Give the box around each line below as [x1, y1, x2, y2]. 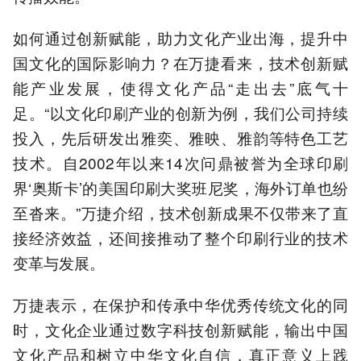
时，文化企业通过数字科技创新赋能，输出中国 [13, 318, 348, 341]
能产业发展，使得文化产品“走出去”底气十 [13, 77, 348, 99]
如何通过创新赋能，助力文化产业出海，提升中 [13, 27, 348, 49]
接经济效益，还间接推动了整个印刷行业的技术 [13, 226, 348, 249]
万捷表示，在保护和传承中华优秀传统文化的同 [13, 293, 348, 316]
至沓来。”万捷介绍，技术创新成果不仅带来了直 [13, 201, 348, 224]
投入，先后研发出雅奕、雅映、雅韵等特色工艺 [13, 127, 348, 149]
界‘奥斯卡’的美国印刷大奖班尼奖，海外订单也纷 [13, 176, 348, 199]
